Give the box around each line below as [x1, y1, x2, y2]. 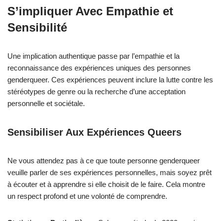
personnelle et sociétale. [7, 99, 85, 108]
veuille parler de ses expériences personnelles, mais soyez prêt [7, 168, 212, 177]
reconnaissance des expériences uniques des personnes [7, 64, 191, 72]
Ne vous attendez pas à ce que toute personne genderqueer [7, 156, 200, 165]
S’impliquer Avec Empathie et [7, 4, 173, 18]
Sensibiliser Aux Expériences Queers [7, 127, 182, 138]
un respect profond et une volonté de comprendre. [7, 192, 167, 200]
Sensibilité [7, 21, 67, 34]
